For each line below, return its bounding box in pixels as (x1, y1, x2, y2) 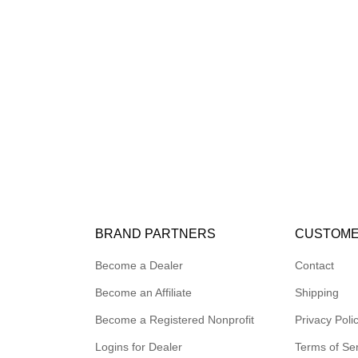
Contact (295, 259, 335, 272)
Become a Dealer (94, 259, 183, 272)
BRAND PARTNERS (94, 227, 216, 241)
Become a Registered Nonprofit (94, 313, 254, 327)
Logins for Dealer (94, 340, 182, 354)
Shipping (295, 286, 340, 300)
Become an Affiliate (94, 286, 192, 300)
